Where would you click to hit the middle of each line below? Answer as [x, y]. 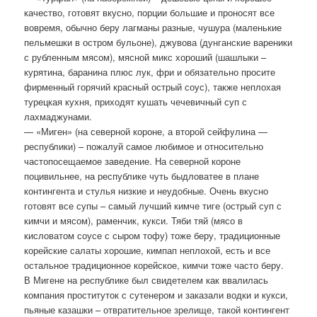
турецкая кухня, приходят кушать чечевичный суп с [136, 101]
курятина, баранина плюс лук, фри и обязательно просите [150, 71]
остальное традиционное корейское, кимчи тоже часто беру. [154, 265]
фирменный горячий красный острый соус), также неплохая [153, 86]
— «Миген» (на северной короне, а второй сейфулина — [146, 131]
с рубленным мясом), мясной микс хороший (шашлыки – [145, 57]
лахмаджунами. [58, 116]
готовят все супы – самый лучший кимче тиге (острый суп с [153, 205]
